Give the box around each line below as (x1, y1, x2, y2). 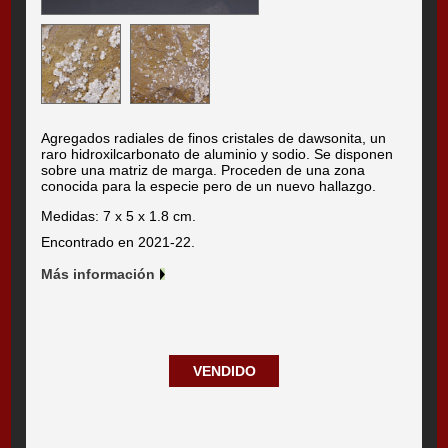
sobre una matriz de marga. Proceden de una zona (41, 162, 366, 179)
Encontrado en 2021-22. (41, 234, 196, 251)
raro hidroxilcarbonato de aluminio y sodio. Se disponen (41, 146, 394, 163)
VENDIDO (192, 363, 256, 380)
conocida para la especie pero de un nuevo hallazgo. (41, 178, 377, 195)
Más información (41, 266, 156, 283)
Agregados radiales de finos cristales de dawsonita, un (41, 130, 387, 147)
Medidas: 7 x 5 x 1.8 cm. (41, 208, 197, 225)
